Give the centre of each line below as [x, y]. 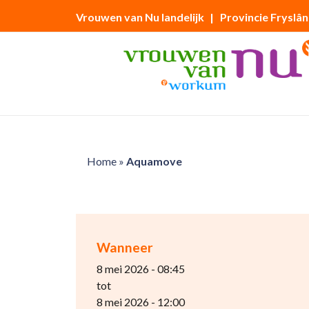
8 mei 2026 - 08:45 [140, 269]
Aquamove [154, 161]
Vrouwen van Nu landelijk [140, 17]
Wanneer [124, 247]
